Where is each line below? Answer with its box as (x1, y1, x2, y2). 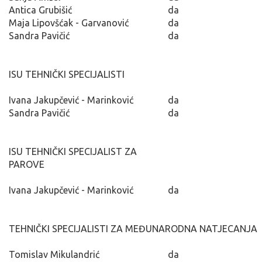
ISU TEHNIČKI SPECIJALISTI (9, 68, 125, 80)
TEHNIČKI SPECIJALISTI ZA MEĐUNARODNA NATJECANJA (9, 223, 257, 234)
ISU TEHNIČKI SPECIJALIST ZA (9, 146, 137, 157)
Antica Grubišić (9, 4, 72, 15)
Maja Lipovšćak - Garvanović (9, 17, 129, 28)
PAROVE (9, 158, 44, 170)
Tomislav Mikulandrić (9, 249, 99, 260)
